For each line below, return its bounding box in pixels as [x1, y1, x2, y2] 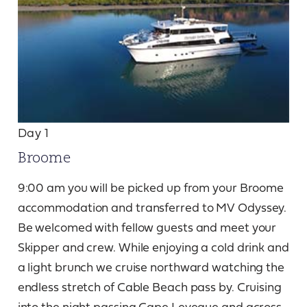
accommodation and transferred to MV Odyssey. [17, 198, 290, 217]
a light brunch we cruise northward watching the [17, 258, 284, 276]
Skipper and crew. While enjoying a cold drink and [17, 238, 289, 256]
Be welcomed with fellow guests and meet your [17, 218, 277, 236]
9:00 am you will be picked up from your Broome [17, 178, 284, 197]
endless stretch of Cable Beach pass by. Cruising [17, 278, 284, 296]
